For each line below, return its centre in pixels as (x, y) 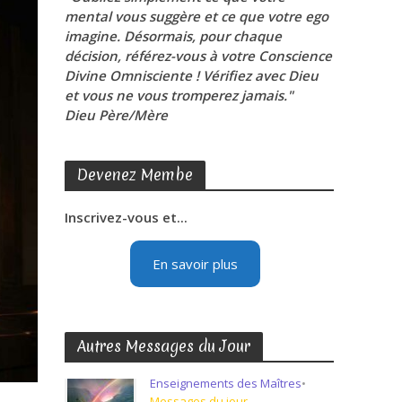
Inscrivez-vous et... (127, 217)
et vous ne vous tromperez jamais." (179, 95)
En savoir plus (195, 264)
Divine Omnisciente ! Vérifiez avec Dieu (192, 75)
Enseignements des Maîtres (226, 383)
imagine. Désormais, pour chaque (174, 36)
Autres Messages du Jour (164, 346)
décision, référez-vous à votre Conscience (199, 56)
